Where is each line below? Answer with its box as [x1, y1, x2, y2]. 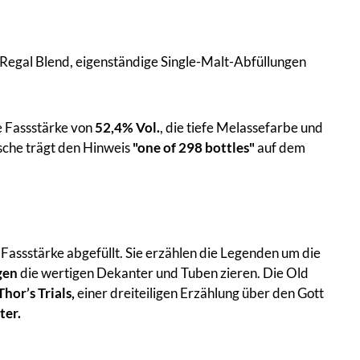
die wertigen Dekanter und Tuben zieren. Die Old [18, 264, 309, 281]
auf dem [255, 138, 305, 156]
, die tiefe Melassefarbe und [160, 118, 323, 136]
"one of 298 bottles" [133, 138, 255, 156]
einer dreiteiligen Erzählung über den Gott [75, 284, 324, 301]
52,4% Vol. [95, 118, 160, 136]
